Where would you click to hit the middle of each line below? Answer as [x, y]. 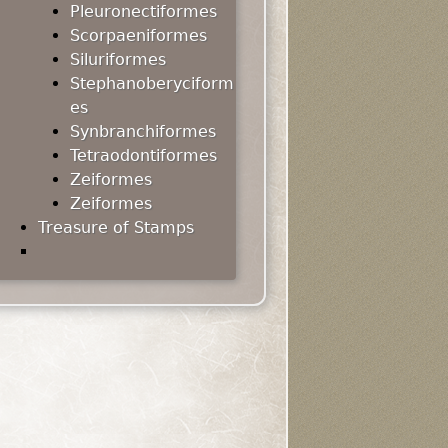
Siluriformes [118, 59]
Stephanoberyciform [152, 83]
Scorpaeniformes [138, 35]
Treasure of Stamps [116, 227]
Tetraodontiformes [143, 155]
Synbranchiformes [143, 131]
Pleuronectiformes [143, 11]
